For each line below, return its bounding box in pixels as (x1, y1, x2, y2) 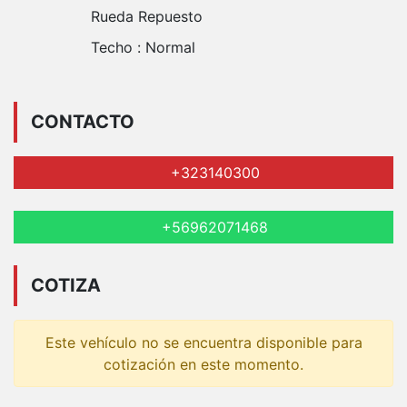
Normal (145, 37, 195, 56)
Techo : (91, 37, 145, 56)
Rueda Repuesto (91, 6, 203, 25)
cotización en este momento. (104, 354, 303, 373)
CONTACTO (31, 111, 134, 134)
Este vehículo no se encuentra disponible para (45, 333, 362, 352)
